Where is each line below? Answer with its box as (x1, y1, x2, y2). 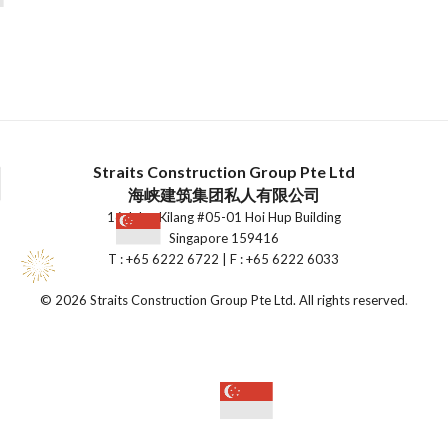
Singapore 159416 (168, 230, 279, 246)
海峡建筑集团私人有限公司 (127, 185, 320, 204)
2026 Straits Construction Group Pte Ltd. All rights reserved (54, 292, 405, 308)
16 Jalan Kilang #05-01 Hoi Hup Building (106, 209, 341, 225)
